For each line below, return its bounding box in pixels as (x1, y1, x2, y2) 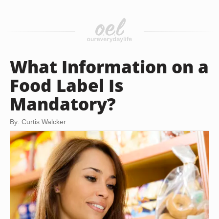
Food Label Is (10, 73, 124, 97)
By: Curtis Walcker (10, 118, 66, 126)
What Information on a (10, 55, 209, 78)
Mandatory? (10, 92, 116, 115)
